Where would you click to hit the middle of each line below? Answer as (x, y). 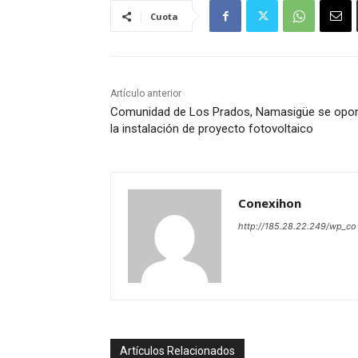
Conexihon (270, 203)
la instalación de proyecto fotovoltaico (212, 129)
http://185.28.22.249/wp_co (297, 227)
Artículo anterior (146, 94)
